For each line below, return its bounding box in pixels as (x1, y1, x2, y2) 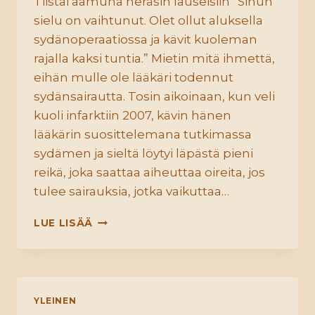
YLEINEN (34, 295, 77, 307)
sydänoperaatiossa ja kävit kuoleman (34, 32, 257, 47)
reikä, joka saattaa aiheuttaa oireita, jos (34, 165, 265, 180)
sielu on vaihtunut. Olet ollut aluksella (34, 13, 263, 28)
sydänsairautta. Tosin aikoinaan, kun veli (34, 89, 275, 104)
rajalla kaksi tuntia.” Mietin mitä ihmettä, (34, 51, 275, 66)
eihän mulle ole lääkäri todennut (34, 70, 233, 85)
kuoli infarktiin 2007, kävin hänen (34, 108, 231, 123)
